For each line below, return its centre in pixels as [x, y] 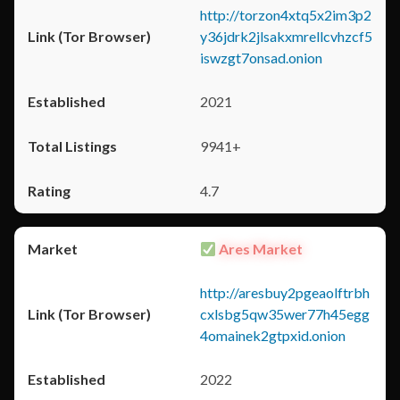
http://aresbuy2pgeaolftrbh [285, 292]
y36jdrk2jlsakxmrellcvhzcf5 [286, 36]
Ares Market [260, 249]
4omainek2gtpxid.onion [273, 335]
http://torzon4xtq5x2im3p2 [286, 15]
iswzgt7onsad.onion [261, 58]
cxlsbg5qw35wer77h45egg [285, 314]
